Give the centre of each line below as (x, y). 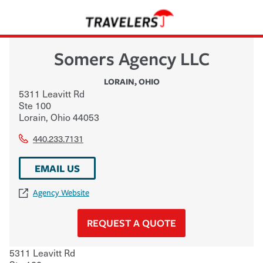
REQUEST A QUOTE (131, 222)
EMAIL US (57, 168)
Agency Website (61, 193)
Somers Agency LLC (131, 58)
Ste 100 (35, 105)
